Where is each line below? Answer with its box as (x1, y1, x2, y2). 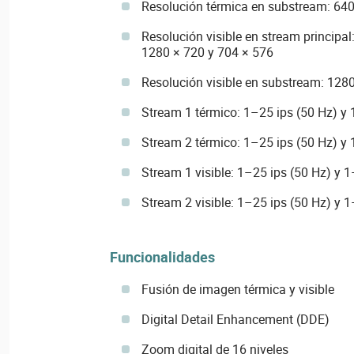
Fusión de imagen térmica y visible (141, 280, 334, 298)
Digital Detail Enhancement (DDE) (141, 310, 330, 328)
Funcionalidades (109, 247, 215, 266)
